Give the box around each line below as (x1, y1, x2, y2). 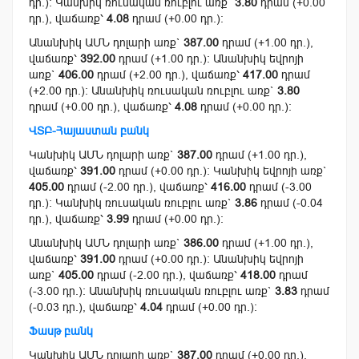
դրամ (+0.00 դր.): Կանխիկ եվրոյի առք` (115, 164, 327, 178)
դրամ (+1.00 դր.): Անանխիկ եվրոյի (115, 52, 304, 66)
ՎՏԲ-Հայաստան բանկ (29, 124, 149, 138)
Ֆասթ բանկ (29, 325, 93, 338)
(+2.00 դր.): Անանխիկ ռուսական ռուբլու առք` (29, 84, 277, 98)
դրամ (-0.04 (257, 196, 323, 210)
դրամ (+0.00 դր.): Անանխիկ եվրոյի (115, 252, 304, 266)
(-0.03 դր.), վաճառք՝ (29, 301, 140, 314)
